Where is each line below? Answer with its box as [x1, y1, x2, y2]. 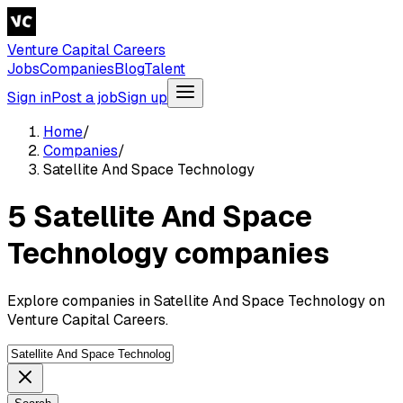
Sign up [118, 88, 167, 107]
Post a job [51, 88, 118, 107]
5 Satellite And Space [7, 198, 312, 236]
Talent [144, 59, 185, 78]
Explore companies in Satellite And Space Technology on [7, 291, 385, 310]
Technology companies [7, 235, 329, 273]
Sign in [7, 88, 51, 107]
